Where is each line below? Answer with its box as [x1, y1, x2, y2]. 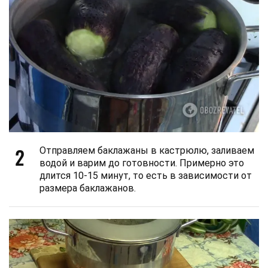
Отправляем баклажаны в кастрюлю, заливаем [39, 144, 254, 156]
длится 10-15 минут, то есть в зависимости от [39, 169, 252, 181]
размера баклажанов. [39, 182, 136, 194]
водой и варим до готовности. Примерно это [39, 157, 244, 169]
